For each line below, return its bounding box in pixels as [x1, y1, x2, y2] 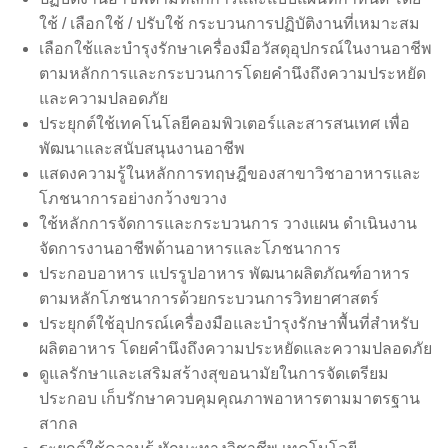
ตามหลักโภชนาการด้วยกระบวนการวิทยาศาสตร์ [39, 289, 379, 307]
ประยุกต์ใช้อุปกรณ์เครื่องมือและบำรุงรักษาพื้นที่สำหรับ [39, 314, 419, 332]
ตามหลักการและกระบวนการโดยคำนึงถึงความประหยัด [39, 64, 426, 82]
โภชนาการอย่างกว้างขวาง [39, 189, 227, 207]
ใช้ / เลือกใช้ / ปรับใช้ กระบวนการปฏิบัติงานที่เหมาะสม [39, 14, 420, 32]
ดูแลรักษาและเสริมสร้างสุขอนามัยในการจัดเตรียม [39, 364, 389, 382]
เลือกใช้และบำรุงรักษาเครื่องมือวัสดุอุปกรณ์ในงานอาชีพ [39, 39, 432, 57]
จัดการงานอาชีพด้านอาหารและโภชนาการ [39, 239, 341, 257]
